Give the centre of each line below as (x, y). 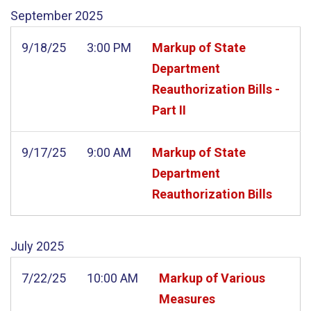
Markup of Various (212, 278)
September (41, 15)
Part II (169, 110)
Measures (187, 299)
